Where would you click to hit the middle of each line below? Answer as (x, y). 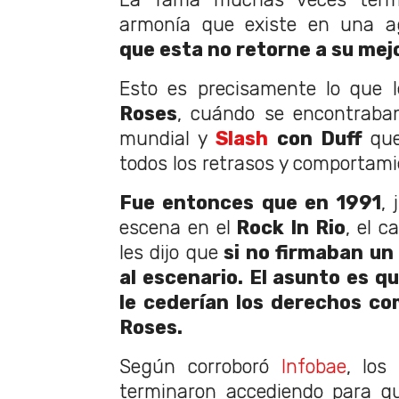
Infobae (313, 367)
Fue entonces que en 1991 (250, 203)
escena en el (175, 228)
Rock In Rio (288, 228)
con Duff (315, 139)
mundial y (168, 139)
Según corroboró (200, 367)
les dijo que (169, 253)
